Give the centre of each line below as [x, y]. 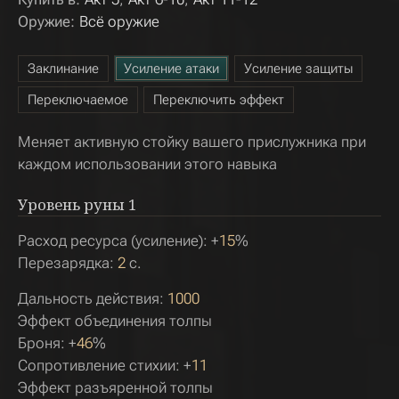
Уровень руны [71, 204]
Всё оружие [119, 21]
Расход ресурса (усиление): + [118, 240]
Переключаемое [78, 100]
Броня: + [47, 343]
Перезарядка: [68, 263]
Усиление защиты [298, 69]
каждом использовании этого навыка [147, 164]
